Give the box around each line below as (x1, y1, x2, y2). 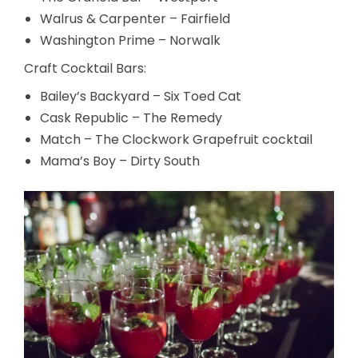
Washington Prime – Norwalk (40, 30, 221, 50)
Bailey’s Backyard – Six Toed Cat (40, 86, 241, 105)
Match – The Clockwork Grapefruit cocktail (40, 129, 312, 149)
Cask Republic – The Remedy (40, 108, 222, 127)
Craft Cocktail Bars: (24, 58, 146, 78)
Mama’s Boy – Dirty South (40, 151, 200, 170)
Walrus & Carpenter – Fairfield (40, 9, 230, 28)
